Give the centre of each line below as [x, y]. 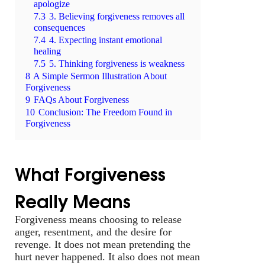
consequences [59, 28]
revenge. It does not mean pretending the [103, 244]
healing [47, 51]
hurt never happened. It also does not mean [107, 256]
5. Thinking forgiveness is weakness [117, 64]
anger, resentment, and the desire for [93, 232]
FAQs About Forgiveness [81, 100]
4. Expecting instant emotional [106, 40]
